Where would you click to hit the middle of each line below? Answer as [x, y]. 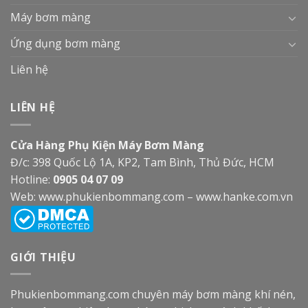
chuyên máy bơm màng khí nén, [212, 295]
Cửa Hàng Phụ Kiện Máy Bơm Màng [107, 145]
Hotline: [32, 179]
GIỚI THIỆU [44, 257]
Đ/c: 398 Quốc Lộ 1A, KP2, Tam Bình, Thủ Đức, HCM [142, 162]
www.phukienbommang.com [111, 196]
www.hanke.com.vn [244, 196]
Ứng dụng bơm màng [65, 44]
